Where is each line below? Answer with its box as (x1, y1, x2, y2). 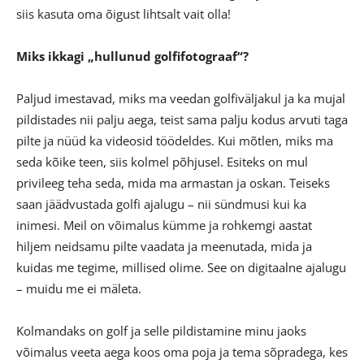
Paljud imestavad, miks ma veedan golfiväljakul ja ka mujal (16, 89, 345, 106)
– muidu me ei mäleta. (16, 279, 141, 297)
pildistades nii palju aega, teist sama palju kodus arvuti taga (16, 110, 348, 128)
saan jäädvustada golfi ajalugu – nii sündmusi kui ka (16, 195, 306, 212)
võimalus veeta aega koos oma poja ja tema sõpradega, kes (16, 343, 348, 360)
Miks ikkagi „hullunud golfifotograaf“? (16, 47, 249, 64)
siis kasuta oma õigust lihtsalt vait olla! (16, 5, 231, 22)
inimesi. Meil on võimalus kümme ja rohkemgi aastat (16, 216, 312, 233)
